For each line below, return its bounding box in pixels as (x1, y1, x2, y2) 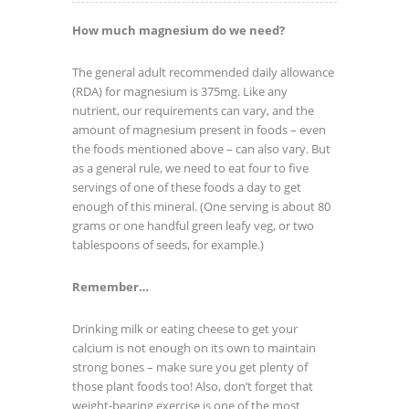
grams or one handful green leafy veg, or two (72, 217, 314, 235)
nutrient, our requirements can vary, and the (72, 102, 314, 120)
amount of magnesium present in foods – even (72, 121, 326, 139)
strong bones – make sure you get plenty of (72, 359, 308, 376)
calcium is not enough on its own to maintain (72, 340, 316, 357)
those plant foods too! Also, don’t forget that (72, 378, 313, 395)
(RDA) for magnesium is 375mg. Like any (72, 83, 288, 100)
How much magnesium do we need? (72, 22, 285, 39)
